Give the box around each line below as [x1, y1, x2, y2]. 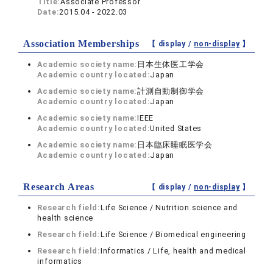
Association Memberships [23, 38, 140, 49]
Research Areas [23, 182, 94, 192]
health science [37, 213, 94, 222]
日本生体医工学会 [137, 60, 205, 69]
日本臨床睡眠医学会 [137, 140, 213, 149]
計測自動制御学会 [137, 87, 205, 96]
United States [150, 124, 202, 133]
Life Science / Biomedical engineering [100, 230, 246, 239]
